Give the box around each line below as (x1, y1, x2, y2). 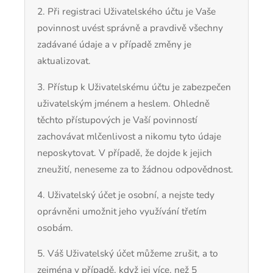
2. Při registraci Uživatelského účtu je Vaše (37, 5, 216, 18)
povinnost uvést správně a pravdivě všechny (37, 21, 223, 35)
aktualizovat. (37, 54, 91, 68)
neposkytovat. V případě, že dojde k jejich (37, 146, 212, 159)
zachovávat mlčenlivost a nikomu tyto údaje (37, 129, 221, 143)
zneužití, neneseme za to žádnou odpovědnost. (37, 162, 233, 175)
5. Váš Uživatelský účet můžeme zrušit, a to (37, 247, 218, 260)
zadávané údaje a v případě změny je (37, 38, 191, 51)
